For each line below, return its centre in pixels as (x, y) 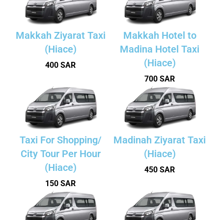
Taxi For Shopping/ (60, 140)
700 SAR (160, 79)
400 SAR (60, 65)
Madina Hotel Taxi (160, 49)
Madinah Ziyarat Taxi (160, 140)
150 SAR (60, 183)
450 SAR (160, 169)
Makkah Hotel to (160, 35)
